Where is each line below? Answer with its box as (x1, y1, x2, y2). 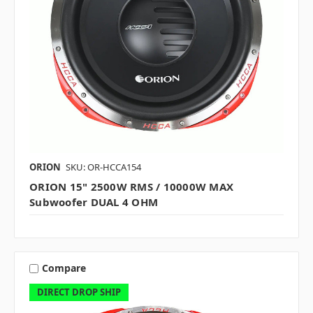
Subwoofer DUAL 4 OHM (29, 194, 158, 209)
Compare (41, 261, 86, 275)
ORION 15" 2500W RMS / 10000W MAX (29, 179, 233, 194)
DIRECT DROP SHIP (36, 285, 121, 298)
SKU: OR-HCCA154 (66, 160, 141, 173)
